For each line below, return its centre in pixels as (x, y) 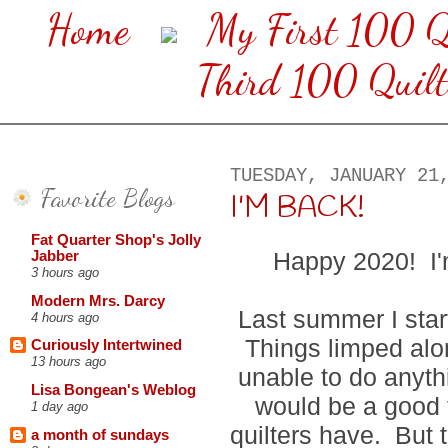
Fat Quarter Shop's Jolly (116, 240)
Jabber (55, 256)
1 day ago (59, 407)
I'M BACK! (297, 208)
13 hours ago (68, 362)
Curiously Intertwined (106, 345)
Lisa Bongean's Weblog (113, 390)
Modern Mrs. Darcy (98, 300)
